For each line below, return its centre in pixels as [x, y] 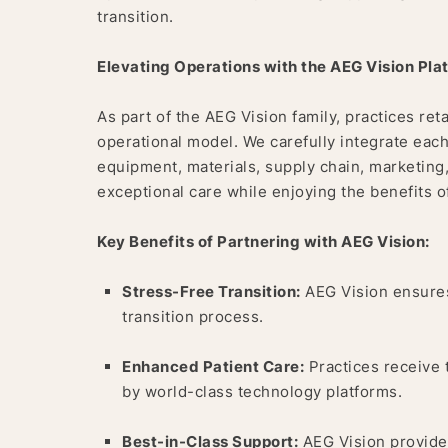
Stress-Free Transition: [211, 292]
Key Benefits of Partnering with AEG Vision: [263, 242]
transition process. [193, 317]
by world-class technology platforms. [262, 392]
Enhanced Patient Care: [213, 367]
